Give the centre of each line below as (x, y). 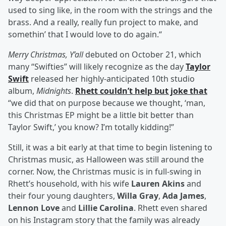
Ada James (183, 196)
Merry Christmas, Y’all (46, 55)
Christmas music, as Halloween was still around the (106, 160)
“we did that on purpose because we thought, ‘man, (107, 103)
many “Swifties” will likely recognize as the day (97, 67)
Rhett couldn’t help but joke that (141, 91)
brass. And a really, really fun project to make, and (103, 22)
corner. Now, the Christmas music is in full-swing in (105, 172)
